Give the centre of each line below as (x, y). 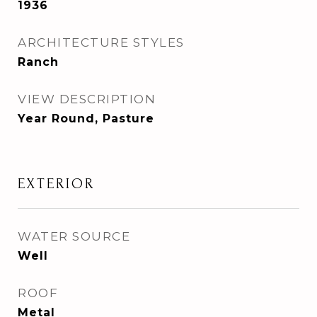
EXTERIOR (56, 184)
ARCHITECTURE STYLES (101, 42)
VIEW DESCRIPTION (87, 99)
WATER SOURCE (74, 236)
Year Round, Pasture (86, 119)
